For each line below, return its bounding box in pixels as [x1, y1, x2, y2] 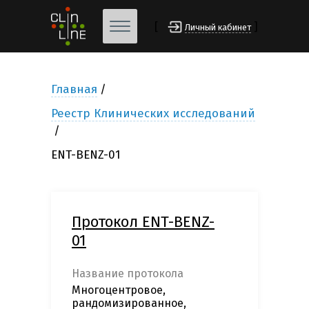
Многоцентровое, [72, 283, 166, 297]
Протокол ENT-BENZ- [72, 212, 215, 232]
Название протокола [72, 267, 183, 281]
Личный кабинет [185, 22, 251, 33]
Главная [51, 82, 97, 97]
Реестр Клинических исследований [51, 106, 255, 121]
